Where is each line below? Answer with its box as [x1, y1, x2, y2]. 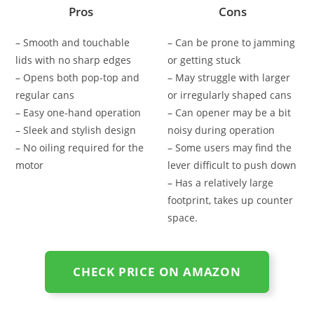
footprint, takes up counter [168, 193, 293, 207]
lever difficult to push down [168, 158, 296, 172]
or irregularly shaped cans [168, 88, 292, 102]
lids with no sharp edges [15, 53, 132, 67]
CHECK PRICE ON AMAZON [73, 263, 241, 280]
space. [168, 210, 198, 224]
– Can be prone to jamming [168, 35, 295, 49]
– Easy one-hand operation [15, 105, 142, 119]
